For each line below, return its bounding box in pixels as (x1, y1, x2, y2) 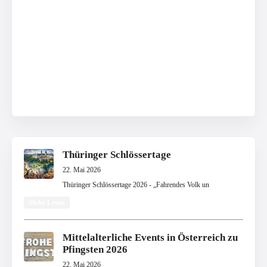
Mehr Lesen (29, 198, 65, 207)
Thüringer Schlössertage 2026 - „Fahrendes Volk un (63, 181, 209, 190)
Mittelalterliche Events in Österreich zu (63, 232, 238, 244)
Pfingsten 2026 (63, 244, 128, 256)
